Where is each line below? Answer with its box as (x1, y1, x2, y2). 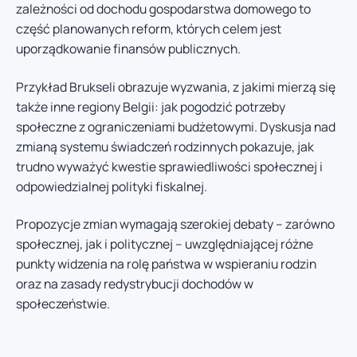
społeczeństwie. (16, 295, 110, 313)
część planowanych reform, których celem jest (16, 20, 281, 38)
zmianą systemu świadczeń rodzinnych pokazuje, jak (16, 137, 314, 155)
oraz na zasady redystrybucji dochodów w (16, 275, 253, 293)
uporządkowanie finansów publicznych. (16, 40, 241, 58)
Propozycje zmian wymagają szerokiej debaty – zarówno (16, 215, 335, 233)
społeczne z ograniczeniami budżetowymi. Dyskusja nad (16, 117, 335, 135)
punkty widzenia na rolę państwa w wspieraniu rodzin (16, 255, 316, 273)
